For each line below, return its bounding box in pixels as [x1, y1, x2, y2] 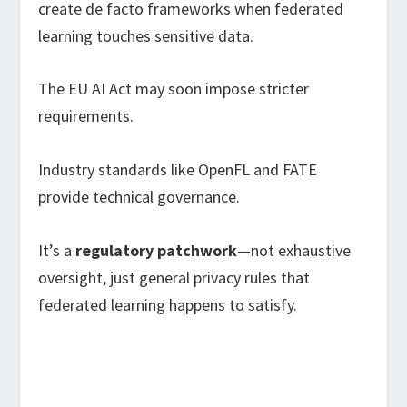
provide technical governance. [38, 186, 241, 208]
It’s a [38, 239, 76, 261]
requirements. [38, 105, 134, 127]
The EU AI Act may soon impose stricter [38, 78, 310, 100]
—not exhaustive [237, 239, 352, 261]
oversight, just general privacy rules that [38, 266, 311, 288]
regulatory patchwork [75, 239, 238, 261]
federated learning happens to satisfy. [38, 293, 298, 315]
